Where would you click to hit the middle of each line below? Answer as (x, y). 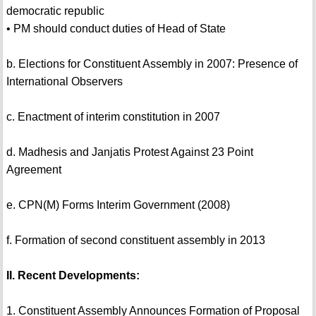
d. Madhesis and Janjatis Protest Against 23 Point (129, 152)
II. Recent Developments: (73, 276)
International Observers (64, 82)
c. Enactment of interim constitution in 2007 (113, 117)
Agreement (34, 170)
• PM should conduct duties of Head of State (116, 29)
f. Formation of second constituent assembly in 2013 (135, 241)
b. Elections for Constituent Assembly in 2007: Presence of (152, 64)
